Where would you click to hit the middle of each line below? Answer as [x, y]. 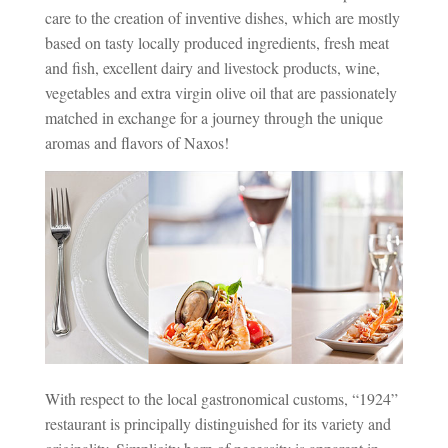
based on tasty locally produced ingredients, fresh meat [216, 42]
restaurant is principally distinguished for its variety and [217, 423]
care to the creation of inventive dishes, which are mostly [222, 17]
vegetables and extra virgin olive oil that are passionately [220, 92]
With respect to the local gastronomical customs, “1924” [221, 398]
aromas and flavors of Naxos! [136, 142]
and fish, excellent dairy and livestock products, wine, [212, 67]
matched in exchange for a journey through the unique [213, 117]
